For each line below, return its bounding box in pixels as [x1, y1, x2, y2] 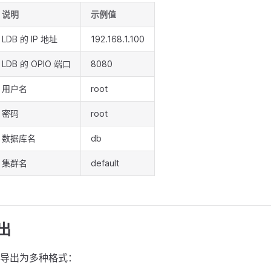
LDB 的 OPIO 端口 [2, 59, 71, 69]
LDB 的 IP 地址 [2, 34, 57, 44]
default [91, 158, 119, 168]
